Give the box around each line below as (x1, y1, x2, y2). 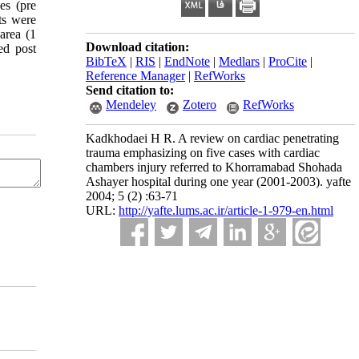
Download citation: (86, 40, 189, 54)
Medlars (219, 54, 260, 68)
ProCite (268, 54, 307, 68)
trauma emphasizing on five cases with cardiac (86, 146, 320, 159)
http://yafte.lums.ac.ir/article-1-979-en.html (119, 204, 333, 217)
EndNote (164, 54, 210, 68)
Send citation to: (86, 83, 174, 97)
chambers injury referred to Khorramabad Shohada (86, 160, 342, 174)
